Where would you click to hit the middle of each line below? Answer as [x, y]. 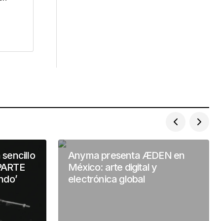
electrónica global [107, 179]
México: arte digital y [113, 167]
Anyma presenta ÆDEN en [127, 155]
